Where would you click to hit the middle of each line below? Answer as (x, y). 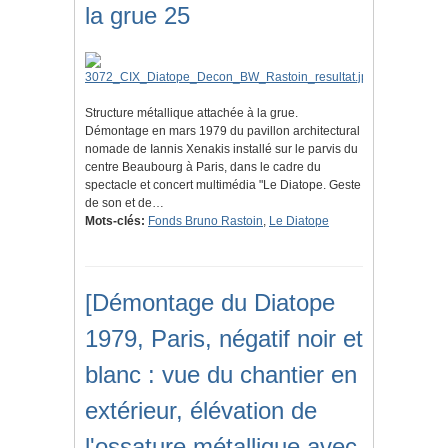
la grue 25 (137, 16)
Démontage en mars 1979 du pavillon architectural (222, 131)
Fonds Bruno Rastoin (205, 221)
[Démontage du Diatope (210, 303)
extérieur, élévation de (201, 411)
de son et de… (124, 203)
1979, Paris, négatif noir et (224, 339)
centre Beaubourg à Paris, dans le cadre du (203, 167)
